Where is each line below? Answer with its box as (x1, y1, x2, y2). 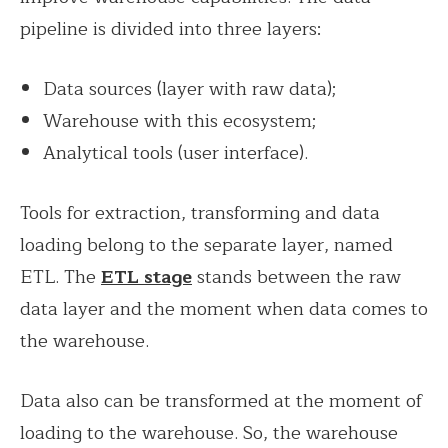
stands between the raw (192, 261, 401, 292)
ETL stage (101, 261, 192, 292)
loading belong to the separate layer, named (20, 229, 393, 260)
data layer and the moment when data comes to (20, 293, 428, 324)
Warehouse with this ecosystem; (43, 105, 317, 136)
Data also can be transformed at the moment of (20, 385, 423, 416)
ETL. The (20, 261, 101, 292)
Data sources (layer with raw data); (43, 73, 337, 104)
